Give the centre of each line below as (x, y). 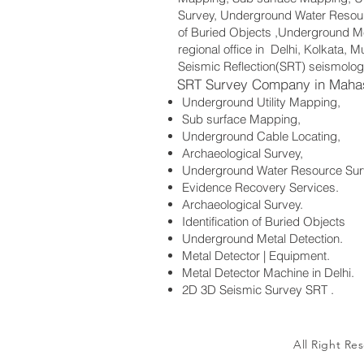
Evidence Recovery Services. (260, 187)
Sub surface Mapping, (241, 119)
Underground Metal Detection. (262, 238)
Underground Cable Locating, (261, 136)
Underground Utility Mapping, (261, 102)
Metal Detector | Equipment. (256, 256)
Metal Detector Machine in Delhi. (268, 273)
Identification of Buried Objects (264, 221)
